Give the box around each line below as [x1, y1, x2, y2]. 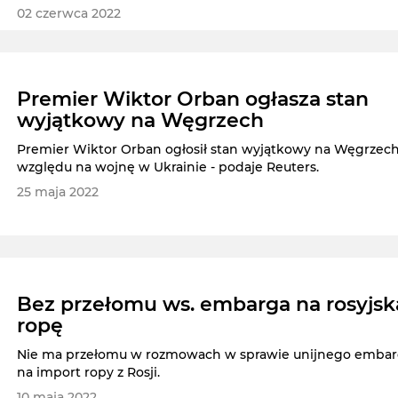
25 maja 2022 [17, 183, 99, 200]
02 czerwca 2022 [17, 4, 122, 21]
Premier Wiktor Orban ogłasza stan [17, 86, 370, 111]
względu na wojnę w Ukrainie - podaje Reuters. [17, 158, 320, 175]
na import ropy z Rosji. [17, 364, 161, 381]
